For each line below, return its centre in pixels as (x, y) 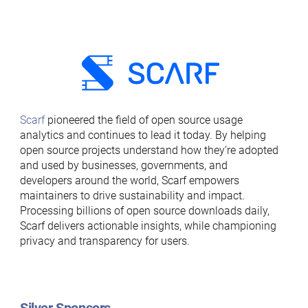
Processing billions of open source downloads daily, (144, 211)
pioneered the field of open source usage (143, 120)
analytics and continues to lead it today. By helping (143, 135)
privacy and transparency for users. (104, 241)
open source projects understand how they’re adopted (149, 150)
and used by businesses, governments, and (123, 165)
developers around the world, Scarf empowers (129, 180)
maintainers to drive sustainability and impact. (132, 196)
